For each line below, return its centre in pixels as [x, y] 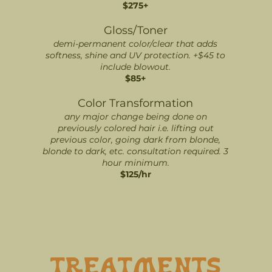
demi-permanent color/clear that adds [135, 44]
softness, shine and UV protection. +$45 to [135, 55]
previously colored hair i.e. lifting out [135, 128]
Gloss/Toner [135, 30]
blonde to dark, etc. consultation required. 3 [135, 151]
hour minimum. [135, 163]
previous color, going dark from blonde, [135, 140]
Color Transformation [135, 103]
